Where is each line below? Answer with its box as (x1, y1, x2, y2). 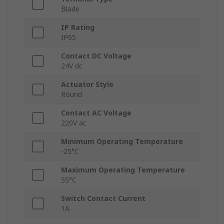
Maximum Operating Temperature (61, 165, 185, 175)
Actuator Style (61, 79, 113, 89)
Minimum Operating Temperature (61, 136, 183, 146)
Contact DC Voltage (61, 51, 131, 61)
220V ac (61, 118, 86, 128)
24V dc (61, 61, 82, 71)
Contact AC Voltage (61, 108, 131, 118)
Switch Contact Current (61, 193, 145, 203)
